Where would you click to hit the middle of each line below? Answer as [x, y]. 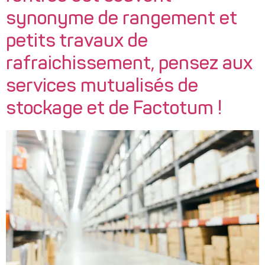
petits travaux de [77, 42]
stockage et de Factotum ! [114, 110]
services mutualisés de [102, 87]
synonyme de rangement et [122, 20]
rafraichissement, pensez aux [129, 65]
